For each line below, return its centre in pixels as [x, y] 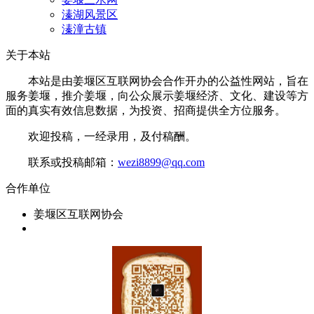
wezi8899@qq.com [161, 163]
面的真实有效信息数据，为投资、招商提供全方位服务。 [146, 111]
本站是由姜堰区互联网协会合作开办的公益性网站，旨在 [157, 81]
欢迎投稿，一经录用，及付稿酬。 [101, 137]
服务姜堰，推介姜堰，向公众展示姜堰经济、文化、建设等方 [157, 96]
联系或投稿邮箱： [62, 163]
